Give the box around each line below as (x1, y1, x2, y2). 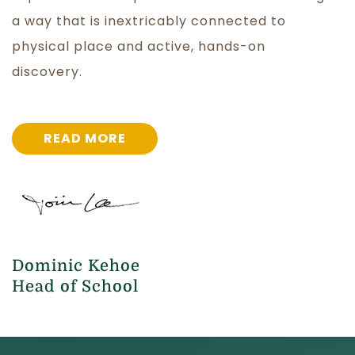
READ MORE (44, 129, 126, 148)
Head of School (12, 277, 139, 296)
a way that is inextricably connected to (12, 12, 286, 31)
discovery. (12, 63, 86, 82)
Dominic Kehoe (12, 256, 140, 275)
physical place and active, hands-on (12, 37, 265, 56)
